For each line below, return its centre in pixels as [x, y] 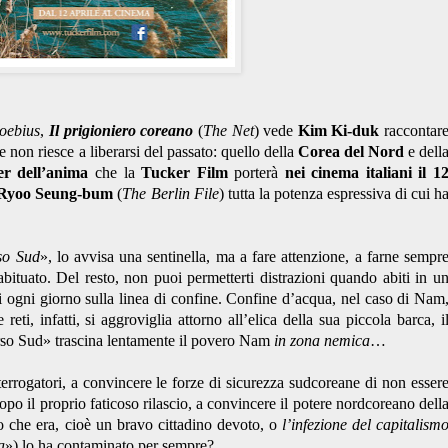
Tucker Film [184, 173]
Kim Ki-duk [338, 131]
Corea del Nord [350, 152]
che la [118, 173]
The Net [228, 131]
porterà [256, 173]
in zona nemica [322, 341]
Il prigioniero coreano [121, 131]
